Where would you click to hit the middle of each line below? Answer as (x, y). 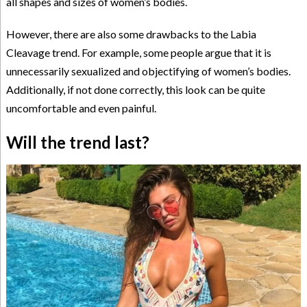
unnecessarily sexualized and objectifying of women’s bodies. (148, 71)
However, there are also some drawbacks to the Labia (131, 34)
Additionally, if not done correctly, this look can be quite (135, 90)
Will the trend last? (77, 143)
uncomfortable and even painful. (81, 108)
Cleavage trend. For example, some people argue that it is (138, 53)
